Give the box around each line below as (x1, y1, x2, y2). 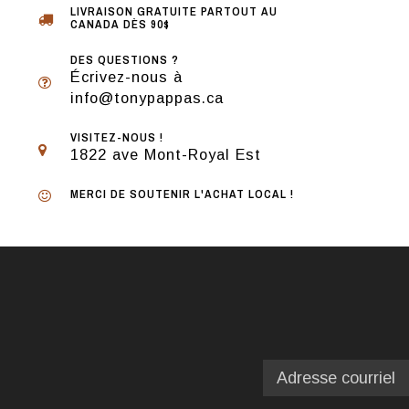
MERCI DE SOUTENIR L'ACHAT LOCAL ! (70, 186, 294, 202)
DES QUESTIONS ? (70, 52, 179, 68)
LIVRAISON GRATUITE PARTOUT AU (70, 4, 278, 19)
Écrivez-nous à (70, 68, 183, 85)
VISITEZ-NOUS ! (70, 130, 163, 145)
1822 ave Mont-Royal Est (70, 146, 261, 163)
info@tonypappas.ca (70, 89, 224, 106)
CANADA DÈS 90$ (70, 16, 170, 32)
